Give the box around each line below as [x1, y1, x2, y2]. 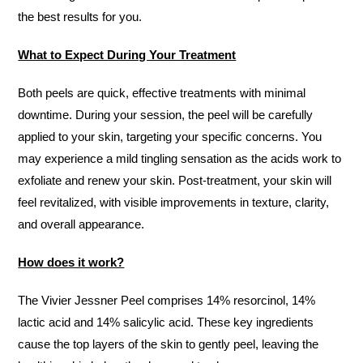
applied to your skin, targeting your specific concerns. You [18, 130, 322, 143]
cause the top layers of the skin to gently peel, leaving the [18, 337, 319, 351]
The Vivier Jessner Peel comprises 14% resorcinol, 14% [18, 293, 316, 307]
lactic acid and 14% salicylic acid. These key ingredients [18, 315, 314, 329]
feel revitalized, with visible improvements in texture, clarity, [18, 195, 330, 209]
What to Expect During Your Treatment [18, 48, 237, 62]
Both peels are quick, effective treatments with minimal [18, 86, 306, 100]
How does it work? [18, 255, 125, 269]
